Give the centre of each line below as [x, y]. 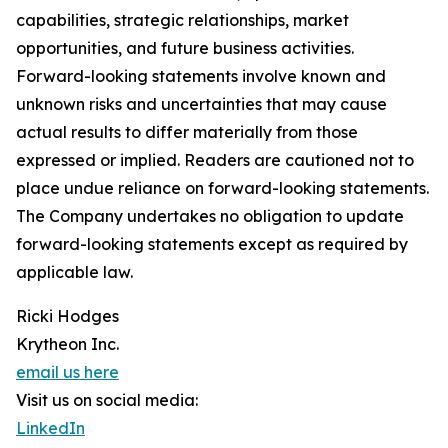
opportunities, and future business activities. [185, 48]
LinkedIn [50, 428]
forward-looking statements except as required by [212, 244]
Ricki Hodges [67, 316]
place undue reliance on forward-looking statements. [222, 188]
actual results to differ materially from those [187, 132]
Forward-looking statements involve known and [201, 76]
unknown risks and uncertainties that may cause [201, 104]
